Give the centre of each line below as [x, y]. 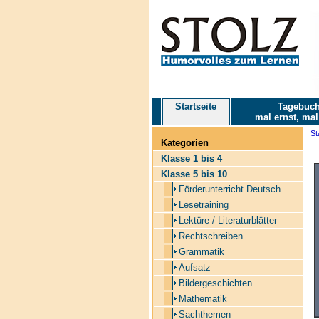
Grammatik [201, 252]
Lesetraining [203, 205]
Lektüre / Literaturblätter [228, 220]
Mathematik [203, 299]
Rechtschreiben [210, 236]
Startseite [196, 106]
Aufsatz [194, 267]
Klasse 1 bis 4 [191, 158]
